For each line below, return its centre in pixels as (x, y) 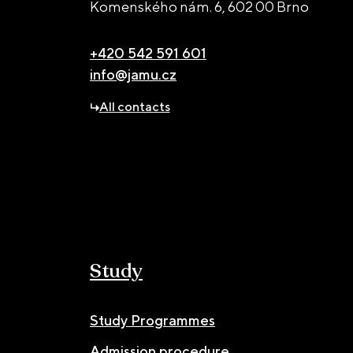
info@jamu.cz (133, 75)
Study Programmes (152, 321)
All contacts (134, 106)
